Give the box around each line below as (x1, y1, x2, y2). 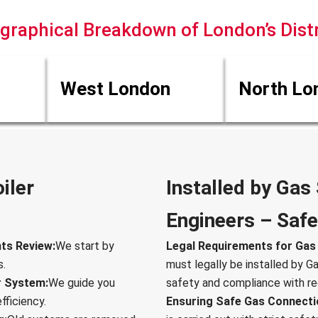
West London (60, 78, 170, 100)
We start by (55, 239, 115, 253)
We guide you (48, 276, 116, 290)
